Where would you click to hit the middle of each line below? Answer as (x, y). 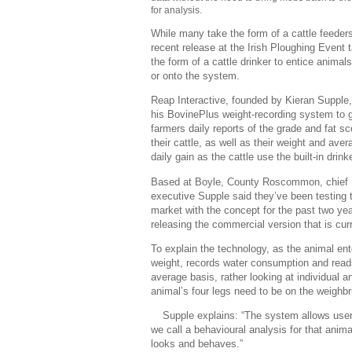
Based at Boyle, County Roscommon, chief (249, 181)
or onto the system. (195, 76)
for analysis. (176, 10)
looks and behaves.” (197, 343)
